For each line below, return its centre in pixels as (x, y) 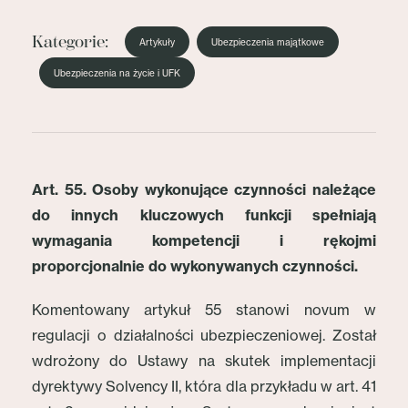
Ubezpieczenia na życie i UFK (117, 73)
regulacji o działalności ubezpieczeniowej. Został (204, 335)
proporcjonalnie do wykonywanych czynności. (195, 266)
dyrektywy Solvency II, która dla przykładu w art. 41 (204, 386)
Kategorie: (70, 42)
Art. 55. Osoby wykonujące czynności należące (204, 189)
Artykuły (157, 42)
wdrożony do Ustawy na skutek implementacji (204, 361)
